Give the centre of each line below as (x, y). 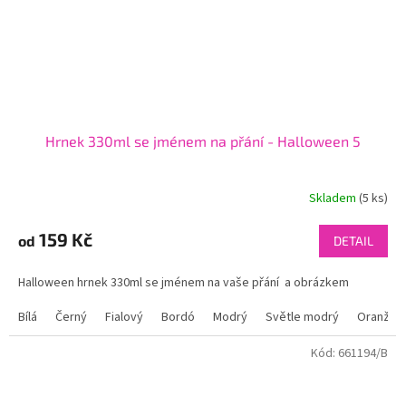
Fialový (124, 318)
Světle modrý (302, 318)
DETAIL (353, 241)
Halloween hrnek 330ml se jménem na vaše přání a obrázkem (184, 283)
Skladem (334, 198)
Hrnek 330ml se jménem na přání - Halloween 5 (203, 141)
